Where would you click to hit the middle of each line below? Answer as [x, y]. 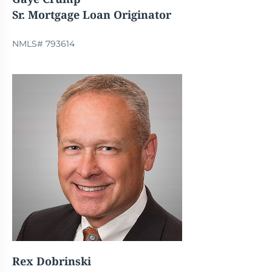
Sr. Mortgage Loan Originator [92, 15]
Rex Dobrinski [52, 261]
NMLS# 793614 [43, 44]
